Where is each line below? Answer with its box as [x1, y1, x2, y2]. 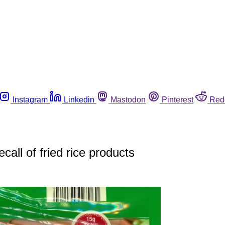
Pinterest [162, 95, 193, 104]
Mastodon [110, 95, 146, 104]
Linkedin [64, 95, 94, 104]
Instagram [13, 95, 48, 104]
